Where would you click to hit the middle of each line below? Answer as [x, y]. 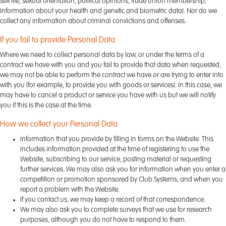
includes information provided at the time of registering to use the [115, 149]
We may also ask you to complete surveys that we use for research [116, 210]
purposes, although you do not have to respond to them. [103, 220]
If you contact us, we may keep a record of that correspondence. [113, 200]
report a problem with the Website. [70, 190]
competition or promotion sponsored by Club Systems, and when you [122, 180]
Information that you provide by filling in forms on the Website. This [117, 139]
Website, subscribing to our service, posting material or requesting [116, 159]
